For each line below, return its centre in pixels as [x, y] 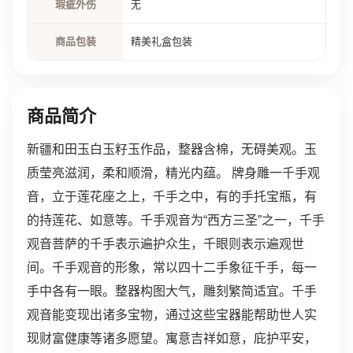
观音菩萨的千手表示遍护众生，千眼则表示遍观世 [165, 244]
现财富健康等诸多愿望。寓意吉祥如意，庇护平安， [172, 338]
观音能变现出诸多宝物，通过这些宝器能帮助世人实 [172, 315]
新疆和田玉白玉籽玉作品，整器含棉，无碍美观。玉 [172, 149]
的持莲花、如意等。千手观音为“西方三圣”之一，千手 [176, 220]
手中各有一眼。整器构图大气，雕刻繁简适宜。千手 [172, 291]
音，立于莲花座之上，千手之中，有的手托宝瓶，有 [172, 197]
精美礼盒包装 [162, 41]
